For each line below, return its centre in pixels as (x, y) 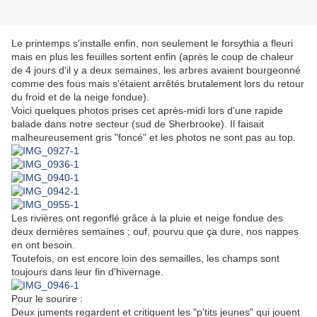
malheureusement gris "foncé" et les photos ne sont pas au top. (154, 138)
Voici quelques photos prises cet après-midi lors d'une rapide (147, 111)
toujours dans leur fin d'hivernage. (89, 272)
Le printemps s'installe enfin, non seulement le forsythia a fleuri (152, 44)
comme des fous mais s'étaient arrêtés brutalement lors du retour (158, 84)
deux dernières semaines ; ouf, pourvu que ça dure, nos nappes (155, 232)
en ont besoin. (46, 245)
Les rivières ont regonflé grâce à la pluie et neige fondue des (147, 218)
